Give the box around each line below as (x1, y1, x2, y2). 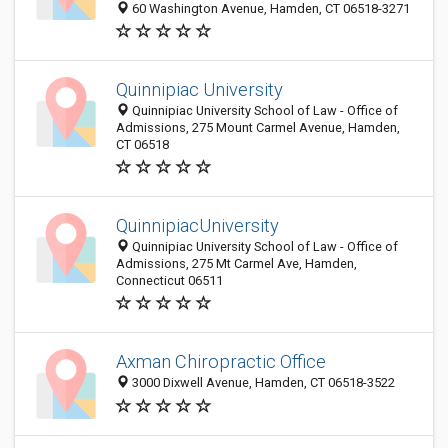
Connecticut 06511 (116, 273, 223, 288)
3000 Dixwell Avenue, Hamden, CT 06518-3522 (129, 375, 395, 391)
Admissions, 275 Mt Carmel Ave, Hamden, (116, 256, 357, 271)
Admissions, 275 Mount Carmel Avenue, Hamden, (116, 120, 400, 135)
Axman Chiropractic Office (116, 351, 326, 373)
